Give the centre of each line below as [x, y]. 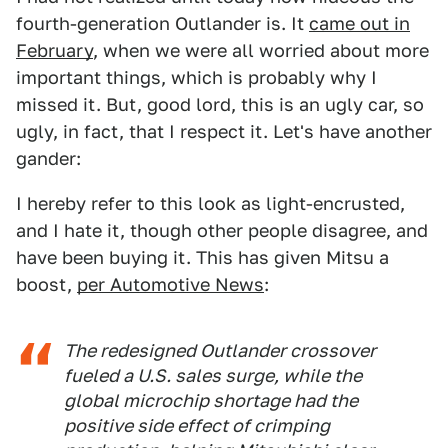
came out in [359, 23]
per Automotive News [170, 284]
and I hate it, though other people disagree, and [222, 230]
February [54, 50]
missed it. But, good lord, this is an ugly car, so [220, 104]
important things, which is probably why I [196, 77]
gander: [48, 158]
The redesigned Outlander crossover [220, 350]
